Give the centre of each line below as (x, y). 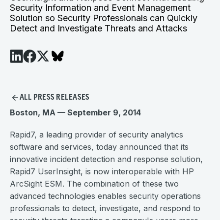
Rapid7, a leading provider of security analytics (96, 135)
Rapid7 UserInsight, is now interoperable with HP (102, 171)
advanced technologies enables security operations (105, 196)
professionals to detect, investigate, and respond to (105, 208)
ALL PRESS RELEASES (55, 97)
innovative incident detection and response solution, (106, 159)
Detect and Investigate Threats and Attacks (98, 28)
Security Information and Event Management (100, 8)
